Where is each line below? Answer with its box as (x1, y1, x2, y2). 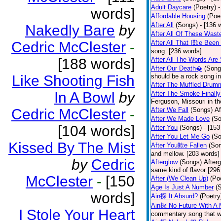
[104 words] (58, 123, 135, 139)
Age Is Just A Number (151, 184, 214, 191)
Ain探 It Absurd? (151, 192, 198, 200)
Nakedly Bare (25, 22, 115, 38)
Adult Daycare (151, 3, 191, 11)
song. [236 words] (151, 47, 202, 55)
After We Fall (151, 106, 188, 113)
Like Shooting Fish (12, 73, 135, 89)
